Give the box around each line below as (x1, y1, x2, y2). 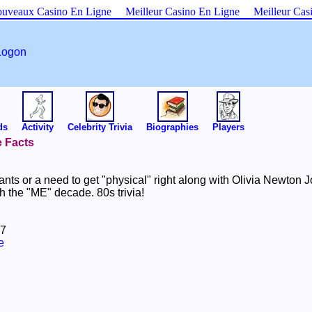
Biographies (146, 122, 198, 132)
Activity (22, 122, 54, 132)
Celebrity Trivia (68, 122, 132, 132)
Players (212, 122, 244, 132)
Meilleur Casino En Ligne (125, 6, 240, 17)
